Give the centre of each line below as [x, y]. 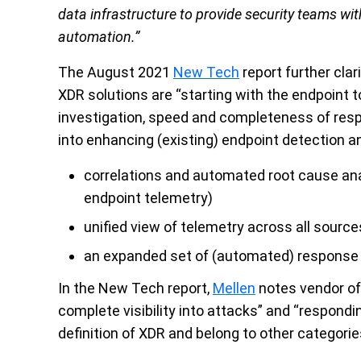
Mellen [234, 288]
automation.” [99, 37]
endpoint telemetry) [148, 198]
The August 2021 [116, 72]
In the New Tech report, [135, 288]
